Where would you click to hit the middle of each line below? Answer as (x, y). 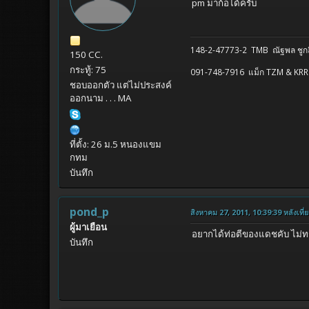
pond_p (89, 212)
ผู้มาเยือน (88, 227)
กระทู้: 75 (88, 70)
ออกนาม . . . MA (100, 98)
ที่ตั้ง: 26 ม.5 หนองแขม (116, 144)
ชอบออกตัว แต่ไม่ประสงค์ (121, 85)
